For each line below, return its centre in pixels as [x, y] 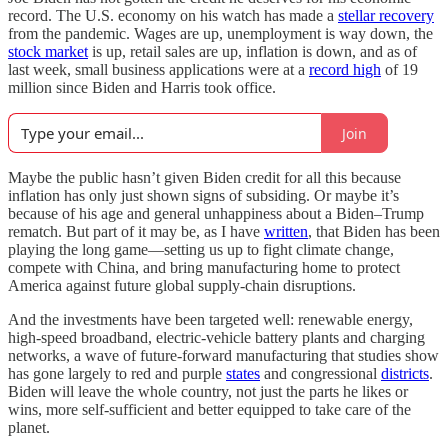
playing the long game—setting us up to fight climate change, [201, 249]
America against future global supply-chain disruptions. [182, 285]
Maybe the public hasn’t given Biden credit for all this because [204, 177]
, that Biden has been [374, 231]
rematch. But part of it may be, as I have [136, 231]
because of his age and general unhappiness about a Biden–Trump [216, 213]
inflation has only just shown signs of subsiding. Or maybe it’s [203, 195]
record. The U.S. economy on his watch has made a [173, 15]
